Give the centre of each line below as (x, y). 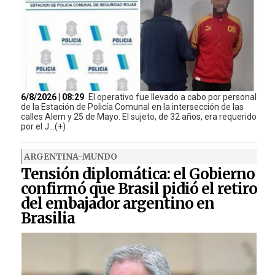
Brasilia (48, 219)
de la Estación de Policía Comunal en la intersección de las (132, 107)
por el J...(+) (43, 127)
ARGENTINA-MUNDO (70, 157)
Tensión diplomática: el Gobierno (137, 174)
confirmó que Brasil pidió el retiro (139, 189)
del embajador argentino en (117, 204)
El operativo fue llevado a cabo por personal (172, 97)
